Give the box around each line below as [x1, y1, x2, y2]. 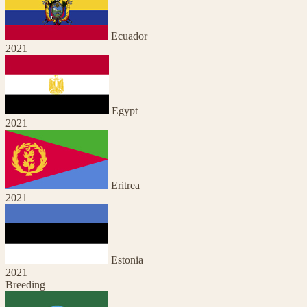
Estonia [111, 254, 143, 266]
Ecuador [111, 29, 147, 42]
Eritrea [111, 179, 140, 191]
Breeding [5, 278, 45, 291]
